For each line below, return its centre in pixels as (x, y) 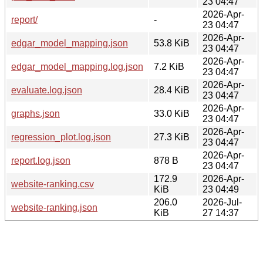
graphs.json (36, 113)
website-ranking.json (54, 207)
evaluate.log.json (47, 90)
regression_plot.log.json (61, 137)
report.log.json (41, 160)
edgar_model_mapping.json (70, 43)
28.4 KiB (172, 90)
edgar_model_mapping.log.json (77, 66)
